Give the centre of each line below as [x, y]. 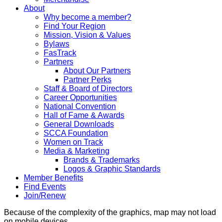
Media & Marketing [77, 151]
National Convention [80, 106]
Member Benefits [54, 178]
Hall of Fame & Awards [84, 115]
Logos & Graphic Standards [112, 169]
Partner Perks [87, 80]
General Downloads [79, 124]
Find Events [45, 187]
